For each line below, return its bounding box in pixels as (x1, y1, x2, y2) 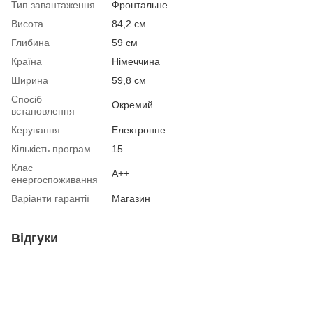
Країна (11, 56, 42, 68)
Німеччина (112, 56, 160, 68)
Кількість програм (11, 143, 91, 155)
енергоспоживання (11, 174, 98, 186)
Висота (11, 18, 43, 30)
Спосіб (11, 94, 42, 105)
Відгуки (11, 231, 58, 246)
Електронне (112, 124, 166, 136)
